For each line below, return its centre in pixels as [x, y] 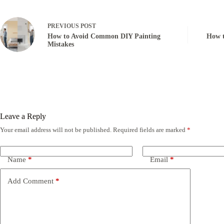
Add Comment [30, 181]
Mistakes [61, 44]
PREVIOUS [64, 26]
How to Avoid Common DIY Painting [104, 36]
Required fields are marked [150, 130]
